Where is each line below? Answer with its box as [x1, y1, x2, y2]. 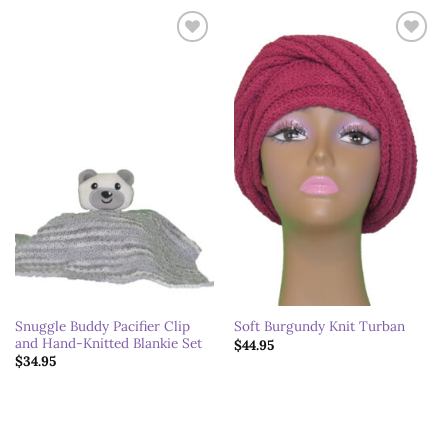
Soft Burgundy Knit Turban [233, 317, 405, 336]
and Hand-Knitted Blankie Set [14, 333, 202, 352]
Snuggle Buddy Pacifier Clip [14, 316, 190, 335]
